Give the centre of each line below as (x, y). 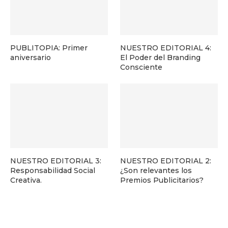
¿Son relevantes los (156, 171)
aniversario (31, 57)
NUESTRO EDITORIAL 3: (56, 161)
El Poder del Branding (161, 57)
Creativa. (26, 180)
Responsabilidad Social (53, 171)
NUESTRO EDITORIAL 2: (166, 161)
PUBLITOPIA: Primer (49, 48)
